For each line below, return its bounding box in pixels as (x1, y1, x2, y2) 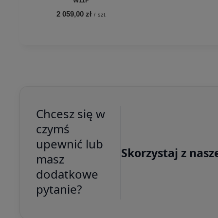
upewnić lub (36, 136, 103, 152)
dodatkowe (36, 166, 98, 182)
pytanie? (36, 181, 82, 198)
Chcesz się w (36, 106, 105, 122)
